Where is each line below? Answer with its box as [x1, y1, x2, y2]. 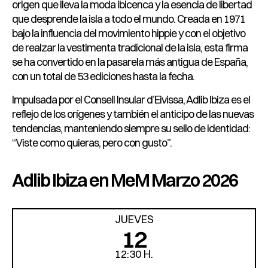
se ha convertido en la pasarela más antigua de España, [12, 55, 248, 69]
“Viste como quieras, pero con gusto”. [12, 135, 172, 150]
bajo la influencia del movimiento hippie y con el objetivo [12, 26, 245, 41]
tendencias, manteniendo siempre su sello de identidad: [12, 121, 250, 135]
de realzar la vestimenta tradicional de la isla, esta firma [12, 41, 248, 55]
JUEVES [114, 212, 154, 227]
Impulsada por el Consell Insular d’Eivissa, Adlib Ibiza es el [12, 92, 250, 106]
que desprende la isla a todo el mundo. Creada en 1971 [12, 12, 245, 26]
